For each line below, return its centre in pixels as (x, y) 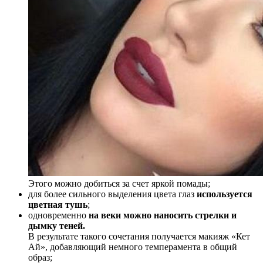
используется (225, 194)
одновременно (58, 215)
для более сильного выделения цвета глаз (112, 194)
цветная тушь (58, 205)
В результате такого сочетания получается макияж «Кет (139, 237)
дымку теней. (57, 226)
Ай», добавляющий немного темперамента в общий (133, 247)
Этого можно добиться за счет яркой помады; (119, 184)
